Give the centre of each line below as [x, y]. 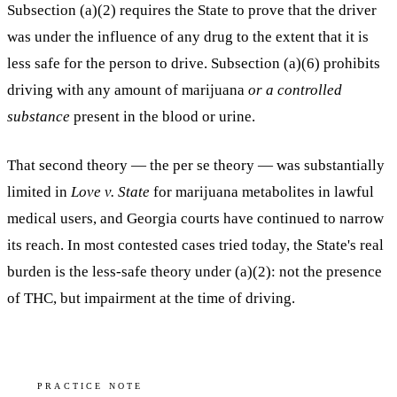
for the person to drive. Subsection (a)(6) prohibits [220, 63]
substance [39, 116]
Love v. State [110, 192]
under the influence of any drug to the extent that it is [202, 36]
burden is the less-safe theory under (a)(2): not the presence [195, 272]
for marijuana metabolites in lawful [262, 192]
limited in [39, 192]
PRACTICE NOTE [90, 386]
